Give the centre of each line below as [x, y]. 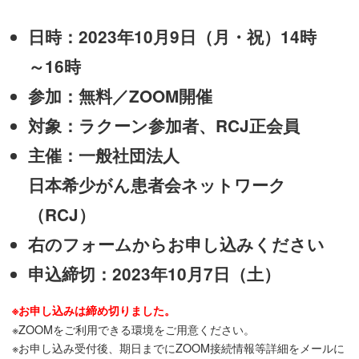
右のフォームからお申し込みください [176, 244]
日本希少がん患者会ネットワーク [157, 185]
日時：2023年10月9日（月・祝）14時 [172, 37]
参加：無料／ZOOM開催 [120, 96]
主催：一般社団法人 [104, 155]
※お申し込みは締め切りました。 [94, 311]
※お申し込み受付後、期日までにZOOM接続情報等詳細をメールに [178, 348]
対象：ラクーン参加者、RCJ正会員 [164, 126]
